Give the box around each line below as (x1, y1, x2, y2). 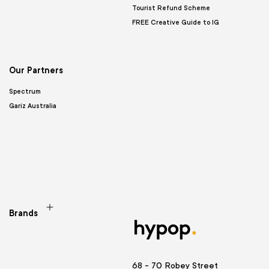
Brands (9, 208, 38, 218)
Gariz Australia (9, 101, 56, 110)
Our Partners (9, 65, 63, 75)
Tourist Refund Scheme (131, 4, 210, 12)
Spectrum (9, 87, 41, 95)
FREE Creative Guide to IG (131, 18, 219, 26)
